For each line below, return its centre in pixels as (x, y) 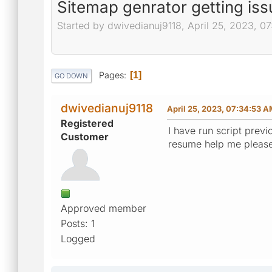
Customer (85, 136)
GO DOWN (71, 76)
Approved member (104, 208)
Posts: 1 (78, 223)
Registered (87, 123)
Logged (78, 238)
